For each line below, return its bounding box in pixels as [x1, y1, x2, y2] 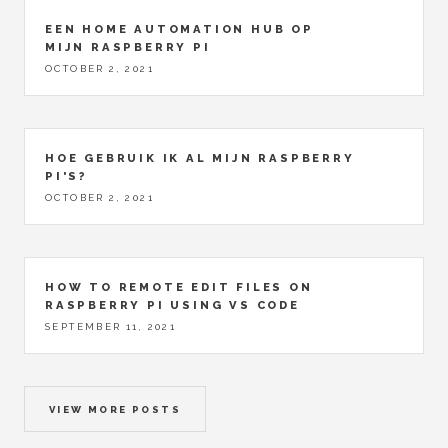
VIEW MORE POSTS [49, 404, 181, 416]
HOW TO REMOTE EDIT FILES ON [45, 280, 313, 295]
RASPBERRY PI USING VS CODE [45, 298, 300, 313]
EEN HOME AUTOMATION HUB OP [45, 21, 314, 36]
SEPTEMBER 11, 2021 [45, 321, 177, 333]
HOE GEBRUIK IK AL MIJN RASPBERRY [45, 151, 355, 166]
